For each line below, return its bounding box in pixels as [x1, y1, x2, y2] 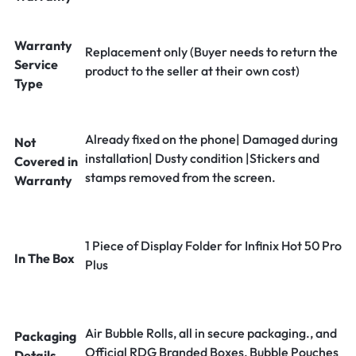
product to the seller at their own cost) [85, 63, 300, 79]
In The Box [14, 250, 75, 266]
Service [14, 56, 58, 72]
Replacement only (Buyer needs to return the [85, 44, 338, 60]
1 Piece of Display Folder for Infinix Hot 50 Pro [85, 238, 342, 253]
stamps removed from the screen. [85, 169, 276, 185]
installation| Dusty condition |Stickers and [85, 150, 319, 166]
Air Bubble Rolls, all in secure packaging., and [85, 325, 337, 341]
